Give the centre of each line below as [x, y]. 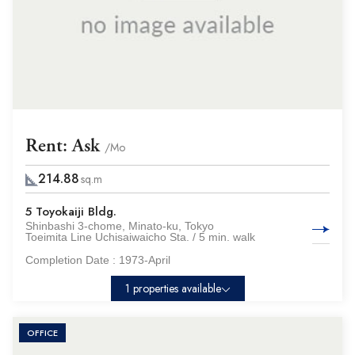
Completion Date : [72, 260]
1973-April [145, 260]
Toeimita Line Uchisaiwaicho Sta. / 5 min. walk [140, 237]
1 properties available [173, 288]
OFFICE [42, 333]
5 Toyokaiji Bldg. [71, 212]
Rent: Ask [65, 146]
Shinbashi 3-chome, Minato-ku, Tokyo [120, 226]
